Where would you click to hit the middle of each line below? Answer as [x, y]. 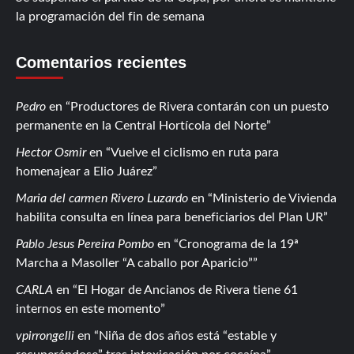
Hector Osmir [51, 152]
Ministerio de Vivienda [275, 198]
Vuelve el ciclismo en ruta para [195, 152]
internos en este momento [88, 309]
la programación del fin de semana [110, 16]
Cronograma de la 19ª [239, 244]
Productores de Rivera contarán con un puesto [200, 106]
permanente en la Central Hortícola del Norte [141, 125]
